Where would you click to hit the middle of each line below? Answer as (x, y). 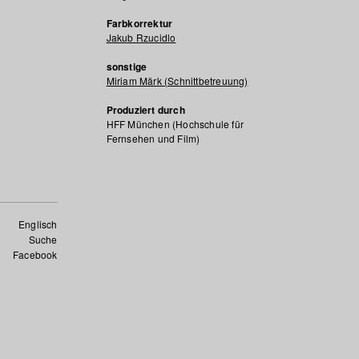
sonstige (127, 67)
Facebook (35, 254)
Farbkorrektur (139, 23)
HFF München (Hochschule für (175, 124)
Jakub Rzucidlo (141, 37)
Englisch (38, 224)
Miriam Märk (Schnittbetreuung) (177, 81)
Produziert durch (145, 110)
